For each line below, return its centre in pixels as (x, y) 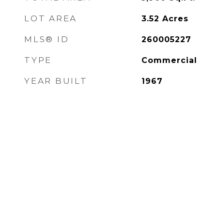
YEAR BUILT (56, 81)
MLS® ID (47, 39)
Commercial (169, 60)
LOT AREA (51, 18)
